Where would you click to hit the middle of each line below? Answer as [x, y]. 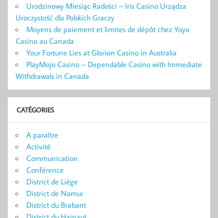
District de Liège [52, 181]
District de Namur [55, 193]
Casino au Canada [45, 41]
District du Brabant [56, 205]
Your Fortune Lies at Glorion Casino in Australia [101, 52]
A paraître [42, 135]
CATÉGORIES [35, 110]
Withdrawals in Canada [52, 76]
